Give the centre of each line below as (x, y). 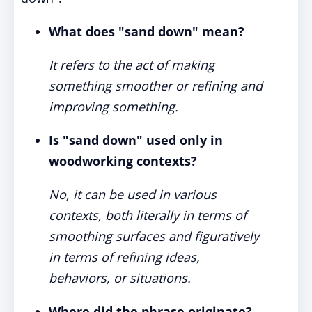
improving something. (114, 107)
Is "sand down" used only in (136, 140)
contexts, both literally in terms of (148, 215)
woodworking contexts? (123, 161)
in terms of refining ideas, (124, 257)
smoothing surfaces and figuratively (154, 236)
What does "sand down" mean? (147, 31)
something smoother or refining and (156, 86)
